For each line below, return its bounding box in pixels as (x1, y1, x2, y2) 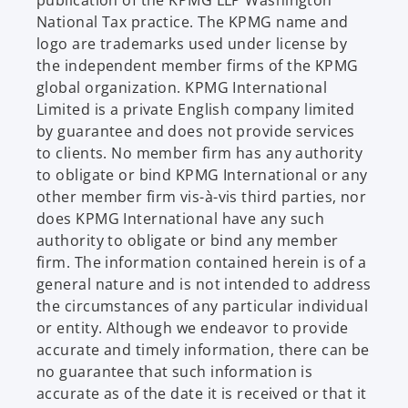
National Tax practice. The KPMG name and (36, 11, 349, 32)
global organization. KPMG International (36, 76, 328, 97)
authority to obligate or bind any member (36, 229, 339, 250)
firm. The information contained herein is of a (36, 251, 367, 272)
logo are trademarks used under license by (36, 33, 348, 54)
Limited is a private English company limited (36, 98, 355, 119)
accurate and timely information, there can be (36, 339, 370, 360)
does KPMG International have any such (36, 208, 325, 229)
